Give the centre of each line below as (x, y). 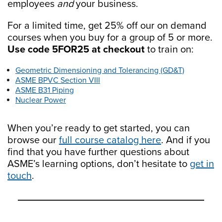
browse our (33, 140)
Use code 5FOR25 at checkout (76, 49)
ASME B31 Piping (45, 90)
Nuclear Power (41, 100)
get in (202, 164)
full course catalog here (110, 140)
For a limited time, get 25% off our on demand (107, 26)
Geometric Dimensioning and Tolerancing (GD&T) (100, 70)
